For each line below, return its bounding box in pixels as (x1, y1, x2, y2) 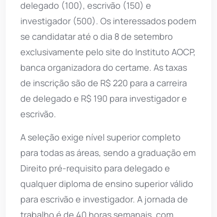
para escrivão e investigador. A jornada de (20, 193, 188, 205)
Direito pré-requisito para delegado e (20, 162, 170, 174)
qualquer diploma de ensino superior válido (20, 178, 193, 190)
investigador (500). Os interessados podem (20, 15, 196, 27)
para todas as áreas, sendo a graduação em (20, 147, 196, 159)
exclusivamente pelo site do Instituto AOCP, (20, 46, 196, 58)
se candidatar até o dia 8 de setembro (20, 31, 173, 43)
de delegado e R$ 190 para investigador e (20, 93, 187, 105)
